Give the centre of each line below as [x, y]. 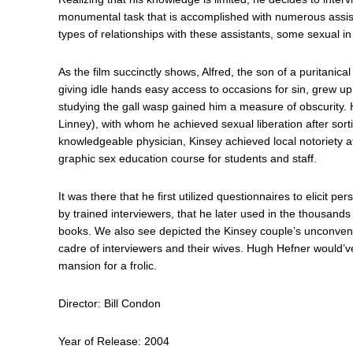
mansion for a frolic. [108, 266]
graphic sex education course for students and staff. [188, 158]
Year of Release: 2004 [114, 341]
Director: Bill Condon [110, 303]
